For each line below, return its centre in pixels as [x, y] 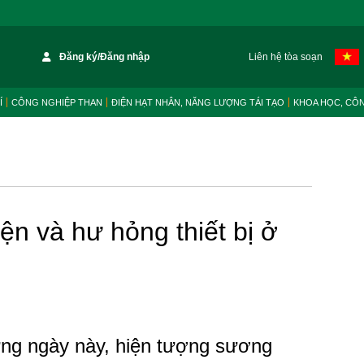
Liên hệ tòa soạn [285, 57]
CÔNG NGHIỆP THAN [57, 102]
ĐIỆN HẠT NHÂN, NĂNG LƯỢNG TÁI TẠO [198, 102]
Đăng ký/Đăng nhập [105, 57]
